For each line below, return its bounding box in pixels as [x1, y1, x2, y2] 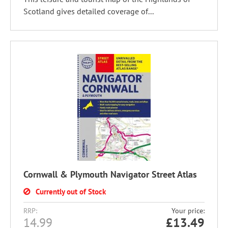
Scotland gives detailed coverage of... [23, 6, 154, 16]
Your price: [172, 206, 205, 215]
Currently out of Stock [36, 187, 106, 196]
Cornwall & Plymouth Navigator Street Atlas [23, 168, 197, 180]
